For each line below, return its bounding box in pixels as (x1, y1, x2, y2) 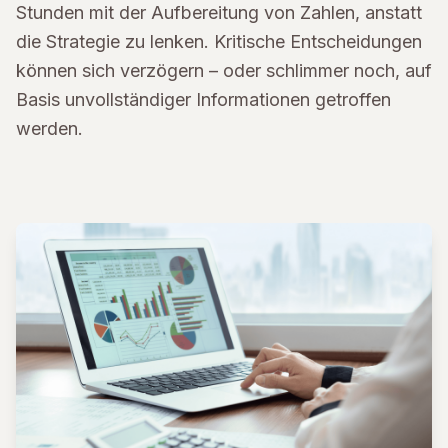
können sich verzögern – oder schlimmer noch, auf (16, 60, 432, 81)
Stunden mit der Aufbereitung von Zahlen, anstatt (16, 2, 422, 23)
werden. (16, 118, 83, 139)
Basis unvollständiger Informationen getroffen (16, 89, 391, 110)
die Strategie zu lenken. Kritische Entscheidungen (16, 31, 422, 52)
